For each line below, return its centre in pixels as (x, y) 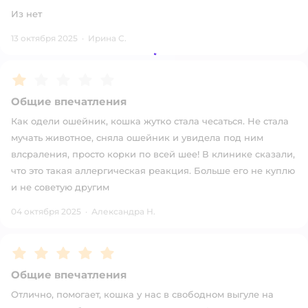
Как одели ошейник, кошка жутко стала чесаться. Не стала (150, 121)
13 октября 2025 (44, 38)
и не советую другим (60, 187)
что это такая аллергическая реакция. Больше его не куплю (153, 170)
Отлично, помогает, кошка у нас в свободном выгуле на (142, 294)
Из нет (26, 14)
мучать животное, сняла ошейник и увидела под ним (137, 137)
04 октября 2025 (46, 211)
